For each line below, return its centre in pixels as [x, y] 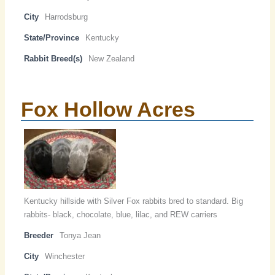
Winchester [65, 257]
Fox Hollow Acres [108, 110]
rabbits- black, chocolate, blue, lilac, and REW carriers [121, 215]
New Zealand [112, 59]
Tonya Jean [80, 236]
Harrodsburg [67, 17]
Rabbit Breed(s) [53, 59]
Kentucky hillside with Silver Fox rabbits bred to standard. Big [134, 201]
